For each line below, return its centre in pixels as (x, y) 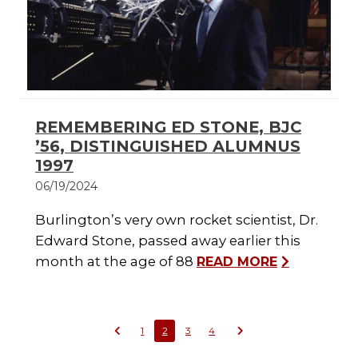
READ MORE (237, 262)
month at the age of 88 (116, 262)
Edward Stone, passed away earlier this (168, 241)
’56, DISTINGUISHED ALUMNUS (168, 147)
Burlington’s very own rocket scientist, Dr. (177, 220)
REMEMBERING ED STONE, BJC (168, 127)
